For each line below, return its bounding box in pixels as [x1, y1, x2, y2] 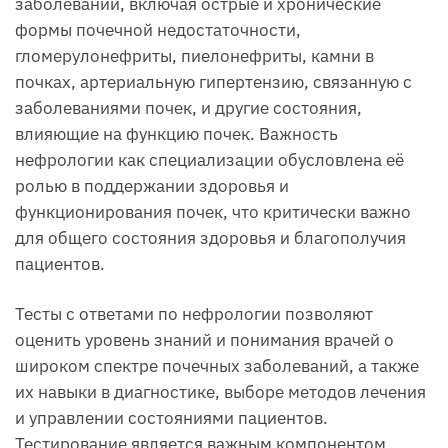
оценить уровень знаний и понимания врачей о [15, 329, 394, 352]
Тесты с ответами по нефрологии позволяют [15, 303, 373, 326]
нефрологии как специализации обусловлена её [15, 149, 404, 172]
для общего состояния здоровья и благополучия [15, 227, 406, 250]
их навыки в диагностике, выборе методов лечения [15, 381, 426, 404]
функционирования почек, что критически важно [15, 201, 411, 224]
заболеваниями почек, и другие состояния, [15, 97, 362, 120]
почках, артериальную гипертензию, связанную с [15, 71, 412, 94]
